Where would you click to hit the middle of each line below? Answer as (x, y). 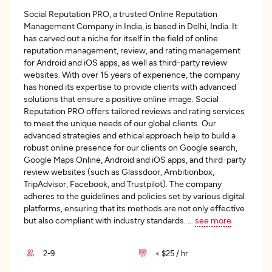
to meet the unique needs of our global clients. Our (120, 123)
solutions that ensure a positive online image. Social (121, 99)
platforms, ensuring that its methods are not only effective (134, 208)
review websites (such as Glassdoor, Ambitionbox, (119, 172)
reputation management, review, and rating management (132, 50)
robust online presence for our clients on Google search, (131, 147)
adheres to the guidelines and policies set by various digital (134, 196)
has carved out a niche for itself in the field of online (121, 38)
